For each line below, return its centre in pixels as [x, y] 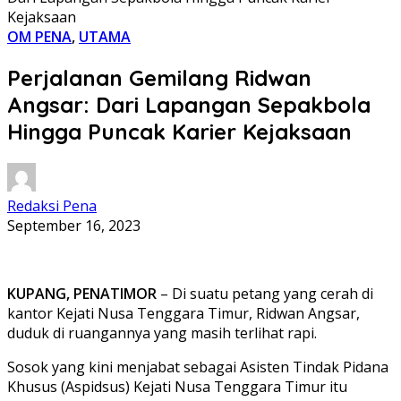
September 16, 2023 [74, 225]
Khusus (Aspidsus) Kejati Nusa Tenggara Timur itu [177, 386]
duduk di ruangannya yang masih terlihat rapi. [162, 333]
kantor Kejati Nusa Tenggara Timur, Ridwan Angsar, [183, 313]
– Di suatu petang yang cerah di [265, 293]
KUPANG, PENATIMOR [82, 293]
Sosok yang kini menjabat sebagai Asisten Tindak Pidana [198, 367]
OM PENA [39, 37]
